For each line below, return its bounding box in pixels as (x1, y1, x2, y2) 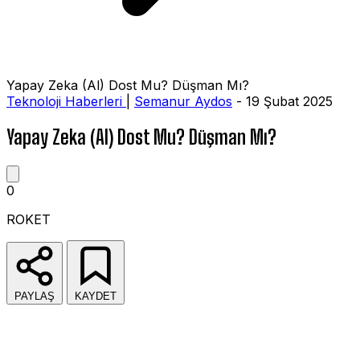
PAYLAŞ (14, 289, 55, 302)
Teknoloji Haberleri (6, 93, 126, 109)
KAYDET (75, 289, 117, 302)
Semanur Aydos (134, 93, 232, 109)
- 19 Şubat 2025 (232, 93, 333, 109)
